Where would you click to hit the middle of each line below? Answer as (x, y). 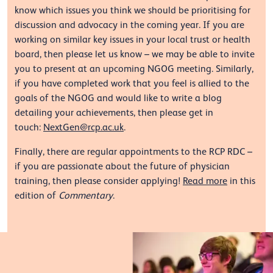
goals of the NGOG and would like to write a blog (118, 98)
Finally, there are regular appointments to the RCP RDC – (133, 152)
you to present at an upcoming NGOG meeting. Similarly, (134, 69)
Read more (205, 181)
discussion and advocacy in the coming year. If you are (129, 25)
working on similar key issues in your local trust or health (133, 40)
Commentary (86, 196)
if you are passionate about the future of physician (122, 167)
